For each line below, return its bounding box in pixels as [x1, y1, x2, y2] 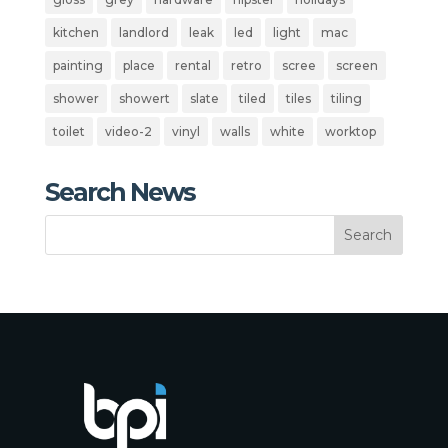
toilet [52, 123, 85, 139]
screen [335, 57, 378, 73]
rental [174, 57, 211, 73]
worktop [324, 123, 376, 139]
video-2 [104, 123, 152, 139]
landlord [118, 24, 169, 40]
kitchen [52, 24, 99, 40]
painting [52, 57, 103, 73]
